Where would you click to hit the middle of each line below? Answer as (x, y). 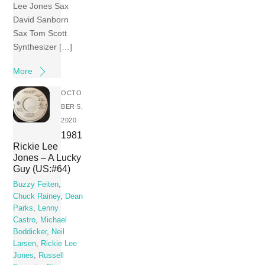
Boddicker (30, 232)
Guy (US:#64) (42, 169)
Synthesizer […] (43, 46)
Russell (51, 255)
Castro (25, 220)
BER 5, (72, 106)
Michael (54, 220)
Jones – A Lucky (47, 158)
